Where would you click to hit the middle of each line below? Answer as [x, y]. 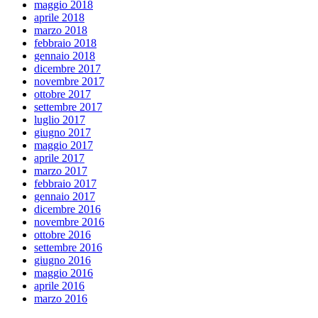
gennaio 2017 [65, 196]
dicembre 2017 [67, 68]
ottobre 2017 [62, 94]
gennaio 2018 [65, 55]
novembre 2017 [69, 81]
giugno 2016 [62, 260]
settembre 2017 [68, 106]
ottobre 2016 [62, 234]
